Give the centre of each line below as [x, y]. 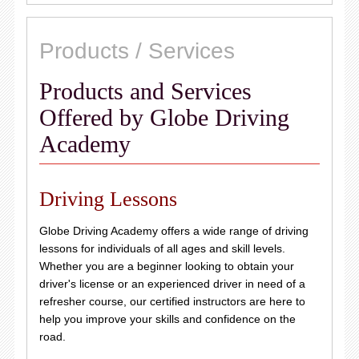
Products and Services [145, 91]
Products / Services [137, 51]
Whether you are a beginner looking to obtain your [166, 266]
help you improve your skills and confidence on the [167, 319]
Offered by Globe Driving [164, 117]
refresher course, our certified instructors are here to [172, 301]
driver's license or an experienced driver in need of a [172, 284]
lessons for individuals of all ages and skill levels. [162, 248]
